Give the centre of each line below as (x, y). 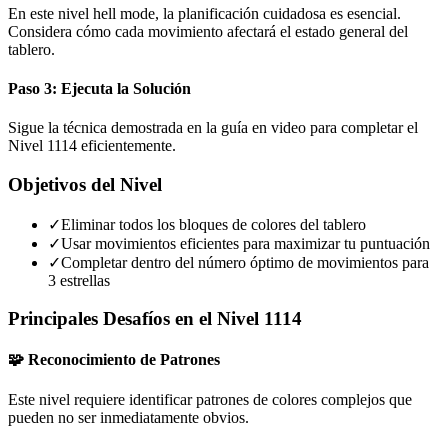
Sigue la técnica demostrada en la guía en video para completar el (213, 128)
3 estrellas (79, 280)
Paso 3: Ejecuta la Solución (99, 88)
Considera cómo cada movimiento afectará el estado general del (208, 31)
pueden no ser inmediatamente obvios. (128, 417)
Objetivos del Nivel (85, 184)
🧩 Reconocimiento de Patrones (114, 360)
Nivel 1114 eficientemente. (92, 146)
